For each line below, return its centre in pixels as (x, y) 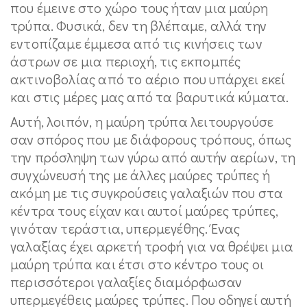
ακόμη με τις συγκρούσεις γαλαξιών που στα (147, 193)
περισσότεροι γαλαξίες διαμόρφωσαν (126, 282)
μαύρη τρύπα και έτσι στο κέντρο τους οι (137, 264)
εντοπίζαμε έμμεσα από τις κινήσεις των (136, 43)
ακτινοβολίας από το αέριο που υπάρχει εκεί (148, 79)
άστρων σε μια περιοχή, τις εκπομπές (126, 61)
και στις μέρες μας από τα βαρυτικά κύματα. (150, 97)
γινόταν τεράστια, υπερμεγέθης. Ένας (125, 228)
